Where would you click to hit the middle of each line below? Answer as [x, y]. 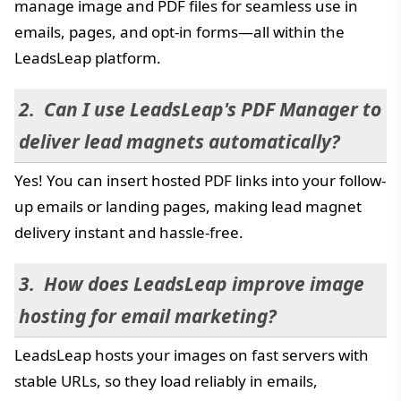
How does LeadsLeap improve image [204, 283]
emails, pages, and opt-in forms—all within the [179, 31]
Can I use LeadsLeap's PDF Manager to [213, 109]
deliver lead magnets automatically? [179, 141]
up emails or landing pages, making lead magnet [188, 206]
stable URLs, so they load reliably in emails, [166, 380]
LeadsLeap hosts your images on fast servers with [192, 354]
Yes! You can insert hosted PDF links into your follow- [200, 180]
